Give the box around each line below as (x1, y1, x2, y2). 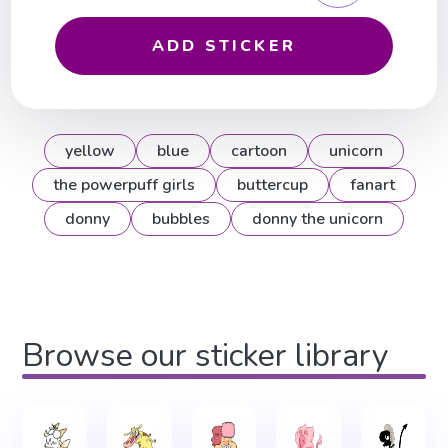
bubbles (152, 208, 210, 231)
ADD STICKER (151, 35, 297, 58)
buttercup (237, 174, 308, 197)
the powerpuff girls (53, 174, 195, 197)
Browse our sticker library (22, 334, 389, 377)
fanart (350, 174, 395, 197)
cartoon (231, 140, 287, 163)
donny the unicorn (252, 208, 383, 231)
